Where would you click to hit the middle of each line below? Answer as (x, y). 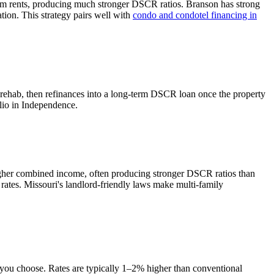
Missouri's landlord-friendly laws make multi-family (124, 184)
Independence (48, 105)
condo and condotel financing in (195, 15)
